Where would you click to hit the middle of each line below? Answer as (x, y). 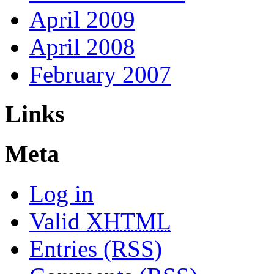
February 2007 (100, 74)
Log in (61, 194)
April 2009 (82, 19)
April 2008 (82, 47)
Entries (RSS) (96, 249)
